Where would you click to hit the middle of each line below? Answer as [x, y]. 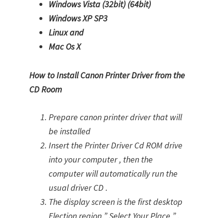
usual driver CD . [78, 188]
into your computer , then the [101, 159]
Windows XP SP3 [78, 18]
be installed [70, 131]
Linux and [66, 32]
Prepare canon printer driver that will [115, 117]
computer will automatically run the [113, 173]
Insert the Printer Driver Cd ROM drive [116, 145]
